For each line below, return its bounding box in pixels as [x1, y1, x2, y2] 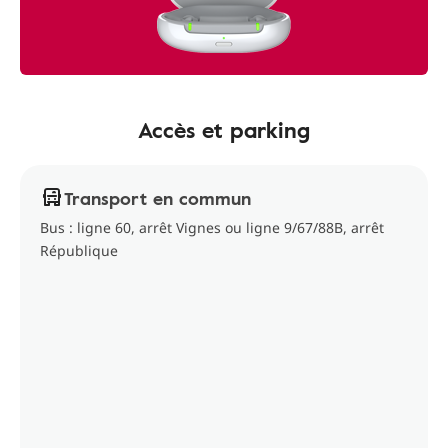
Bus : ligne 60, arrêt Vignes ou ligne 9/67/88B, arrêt [40, 218, 384, 237]
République [40, 241, 118, 260]
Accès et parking [138, 113, 310, 146]
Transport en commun [64, 185, 251, 211]
